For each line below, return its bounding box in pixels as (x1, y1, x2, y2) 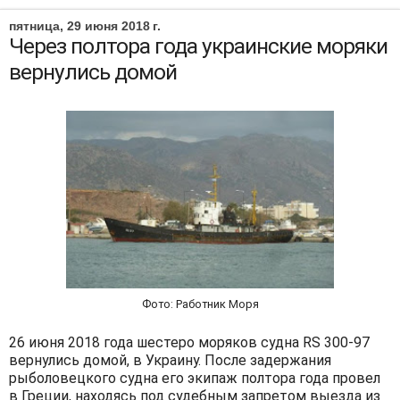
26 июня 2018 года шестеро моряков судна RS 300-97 (9, 333, 370, 351)
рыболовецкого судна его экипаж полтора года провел (9, 369, 380, 387)
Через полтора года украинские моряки (9, 33, 387, 59)
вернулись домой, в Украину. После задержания (9, 351, 331, 369)
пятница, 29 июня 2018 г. (9, 19, 161, 33)
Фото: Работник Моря (141, 296, 259, 311)
